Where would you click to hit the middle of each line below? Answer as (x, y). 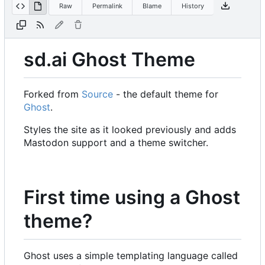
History (193, 6)
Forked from (53, 94)
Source (97, 94)
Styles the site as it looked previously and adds (130, 130)
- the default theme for (166, 94)
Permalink (107, 6)
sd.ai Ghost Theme (109, 60)
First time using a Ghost (132, 197)
